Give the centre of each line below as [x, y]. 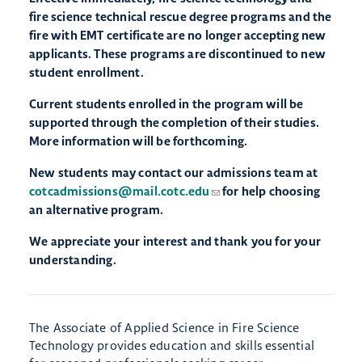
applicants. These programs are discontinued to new [178, 54]
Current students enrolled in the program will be [166, 104]
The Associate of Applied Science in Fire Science [164, 327]
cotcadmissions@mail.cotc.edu [120, 192]
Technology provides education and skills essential [172, 345]
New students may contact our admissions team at [174, 173]
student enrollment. [86, 73]
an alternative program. [97, 210]
